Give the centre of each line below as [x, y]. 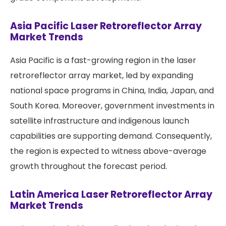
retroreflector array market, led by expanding [102, 75]
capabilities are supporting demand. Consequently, [111, 136]
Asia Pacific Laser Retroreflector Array [106, 26]
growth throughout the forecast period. [89, 166]
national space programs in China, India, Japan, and [112, 90]
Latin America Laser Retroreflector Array [111, 194]
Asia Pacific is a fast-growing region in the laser [103, 60]
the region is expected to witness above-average [108, 151]
